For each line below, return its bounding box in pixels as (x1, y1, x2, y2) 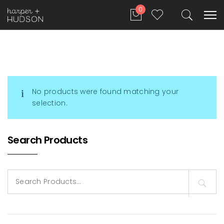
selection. (32, 98, 67, 108)
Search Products (7, 133, 87, 147)
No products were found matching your (32, 86, 179, 96)
